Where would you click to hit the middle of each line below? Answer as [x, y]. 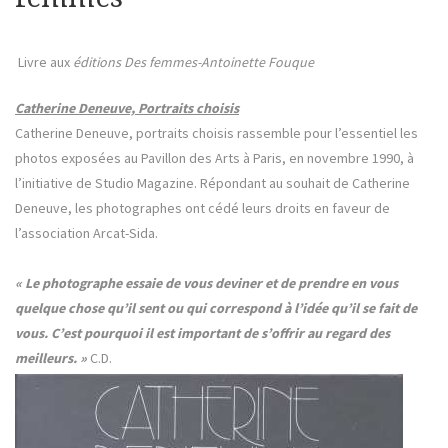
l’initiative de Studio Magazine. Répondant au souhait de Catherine [212, 183]
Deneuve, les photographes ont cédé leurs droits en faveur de [202, 208]
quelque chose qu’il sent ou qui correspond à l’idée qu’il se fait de [216, 308]
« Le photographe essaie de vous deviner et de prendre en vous [206, 283]
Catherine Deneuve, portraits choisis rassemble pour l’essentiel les [216, 133]
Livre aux [44, 62]
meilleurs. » [51, 358]
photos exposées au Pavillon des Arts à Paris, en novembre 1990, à [214, 158]
